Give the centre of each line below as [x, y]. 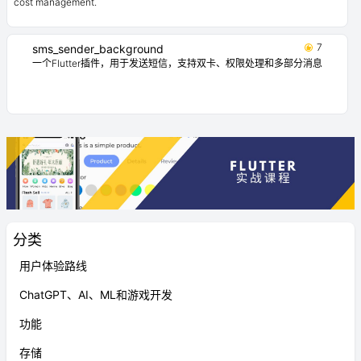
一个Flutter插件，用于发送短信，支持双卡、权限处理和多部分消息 [177, 63]
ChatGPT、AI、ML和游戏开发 [96, 295]
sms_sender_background [98, 49]
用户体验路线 [53, 266]
